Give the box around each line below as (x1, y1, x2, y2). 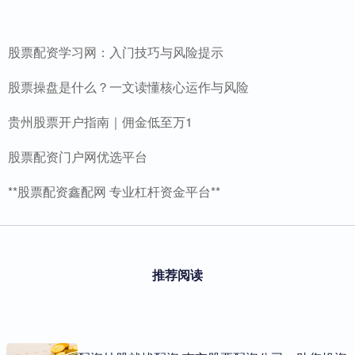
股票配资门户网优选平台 (8, 147, 147, 166)
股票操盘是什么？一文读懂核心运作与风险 (8, 77, 249, 96)
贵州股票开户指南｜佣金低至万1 (8, 112, 193, 131)
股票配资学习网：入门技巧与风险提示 (8, 42, 223, 61)
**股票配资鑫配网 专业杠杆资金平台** (8, 181, 220, 200)
